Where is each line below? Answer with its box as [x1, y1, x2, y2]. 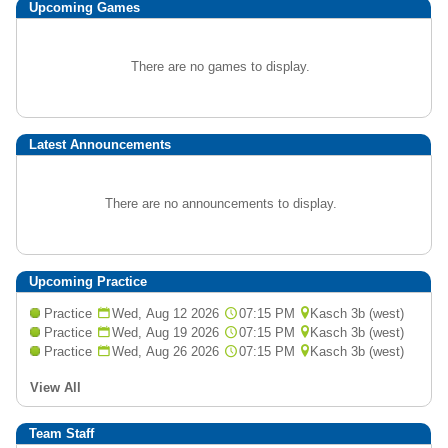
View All [30, 380, 81, 395]
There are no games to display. [131, 59, 310, 74]
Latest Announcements [29, 137, 171, 152]
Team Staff [29, 426, 94, 441]
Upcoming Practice [29, 274, 147, 289]
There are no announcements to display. [104, 196, 337, 211]
